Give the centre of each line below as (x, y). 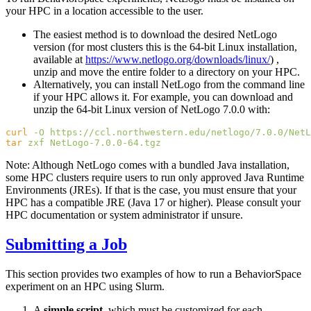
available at (59, 60)
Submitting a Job (66, 245)
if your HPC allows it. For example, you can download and (163, 97)
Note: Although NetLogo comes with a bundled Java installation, (148, 165)
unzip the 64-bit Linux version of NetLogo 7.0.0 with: (152, 110)
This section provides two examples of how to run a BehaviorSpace (153, 274)
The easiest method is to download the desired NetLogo (155, 35)
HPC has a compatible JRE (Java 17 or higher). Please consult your (153, 203)
